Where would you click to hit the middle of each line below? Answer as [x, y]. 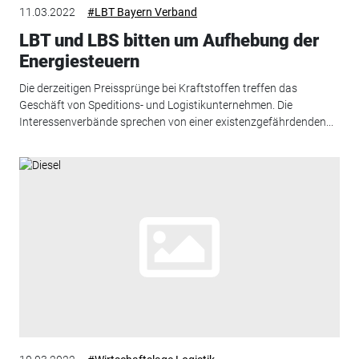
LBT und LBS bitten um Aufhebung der [169, 40]
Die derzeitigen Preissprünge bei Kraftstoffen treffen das [158, 89]
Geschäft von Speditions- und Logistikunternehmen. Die [155, 105]
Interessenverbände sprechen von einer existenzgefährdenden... [176, 122]
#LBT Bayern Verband [142, 12]
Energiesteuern [79, 61]
